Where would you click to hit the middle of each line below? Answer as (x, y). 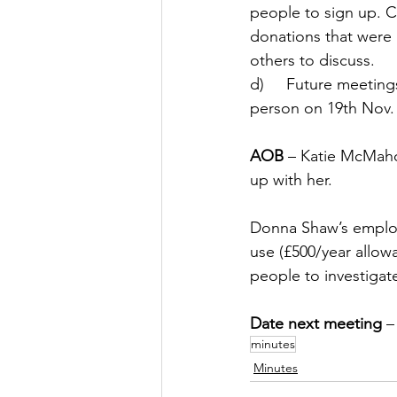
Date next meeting (316, 324)
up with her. (293, 180)
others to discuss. (315, 61)
